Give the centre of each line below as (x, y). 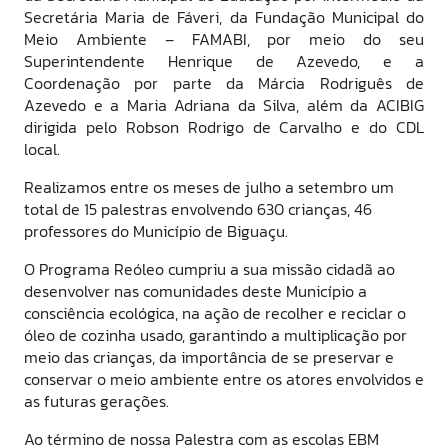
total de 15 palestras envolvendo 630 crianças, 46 (198, 209)
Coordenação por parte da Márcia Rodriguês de (224, 83)
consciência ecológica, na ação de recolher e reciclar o (215, 313)
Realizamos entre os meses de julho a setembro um (209, 187)
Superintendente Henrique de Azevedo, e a (224, 61)
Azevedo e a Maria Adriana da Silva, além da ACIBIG (224, 105)
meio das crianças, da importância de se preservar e (209, 357)
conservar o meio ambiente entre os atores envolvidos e (224, 379)
